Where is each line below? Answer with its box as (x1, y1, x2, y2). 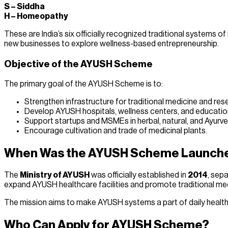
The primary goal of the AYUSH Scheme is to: (4, 79, 163, 88)
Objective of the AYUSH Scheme (4, 59, 153, 69)
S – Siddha (4, 3, 45, 11)
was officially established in (90, 171, 188, 180)
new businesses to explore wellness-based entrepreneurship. (4, 40, 219, 48)
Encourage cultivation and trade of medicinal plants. (24, 126, 207, 135)
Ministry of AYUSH (20, 171, 90, 180)
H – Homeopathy (4, 12, 68, 21)
